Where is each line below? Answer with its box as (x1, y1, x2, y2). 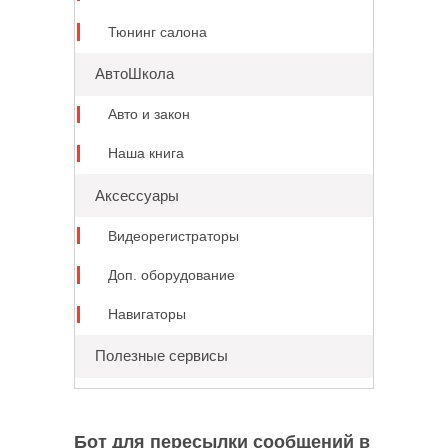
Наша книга (107, 146, 184, 162)
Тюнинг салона (107, 24, 207, 40)
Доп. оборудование (107, 267, 235, 283)
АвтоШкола (94, 65, 174, 83)
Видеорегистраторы (107, 228, 239, 244)
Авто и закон (107, 107, 190, 123)
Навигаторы (107, 307, 186, 323)
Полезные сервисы (94, 347, 228, 365)
